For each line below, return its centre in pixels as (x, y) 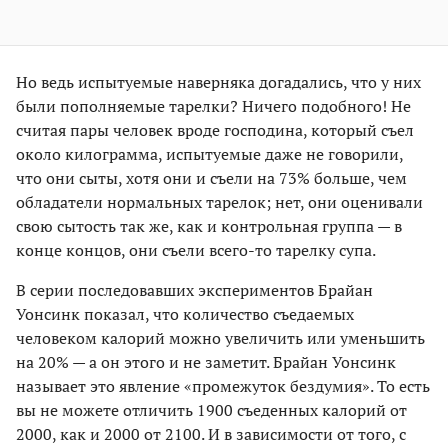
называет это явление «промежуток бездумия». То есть (223, 386)
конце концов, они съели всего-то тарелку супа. (196, 250)
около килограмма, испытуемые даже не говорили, (209, 154)
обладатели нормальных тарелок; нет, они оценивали (219, 202)
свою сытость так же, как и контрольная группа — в (209, 226)
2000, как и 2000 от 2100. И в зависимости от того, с (211, 434)
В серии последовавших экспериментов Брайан (194, 290)
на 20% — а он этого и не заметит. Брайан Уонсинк (206, 362)
